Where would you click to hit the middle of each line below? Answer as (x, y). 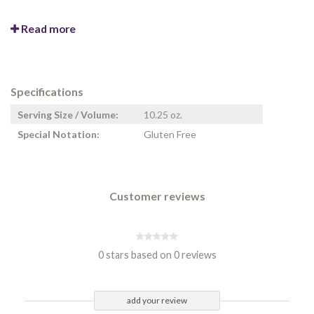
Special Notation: (59, 135)
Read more (47, 29)
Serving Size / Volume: (68, 115)
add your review (157, 300)
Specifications (47, 91)
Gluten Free (170, 135)
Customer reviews (157, 196)
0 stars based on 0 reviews (157, 255)
